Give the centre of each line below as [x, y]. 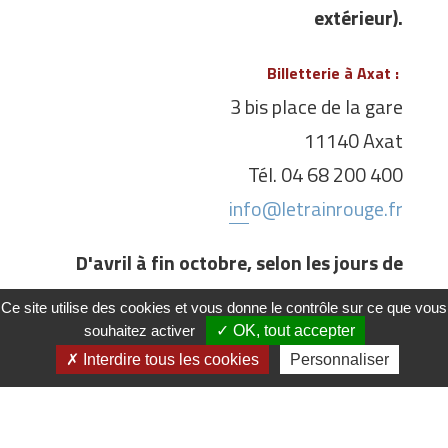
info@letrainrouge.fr [316, 209]
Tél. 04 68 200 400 [325, 175]
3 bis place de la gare [316, 107]
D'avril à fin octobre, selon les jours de [239, 263]
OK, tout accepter [291, 330]
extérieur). [358, 18]
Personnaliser [339, 359]
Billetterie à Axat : [335, 73]
